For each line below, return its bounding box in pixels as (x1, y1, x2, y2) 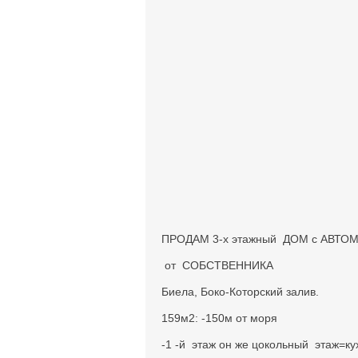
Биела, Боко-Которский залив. (161, 285, 322, 298)
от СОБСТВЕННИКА (161, 259, 273, 272)
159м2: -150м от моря (161, 312, 277, 324)
